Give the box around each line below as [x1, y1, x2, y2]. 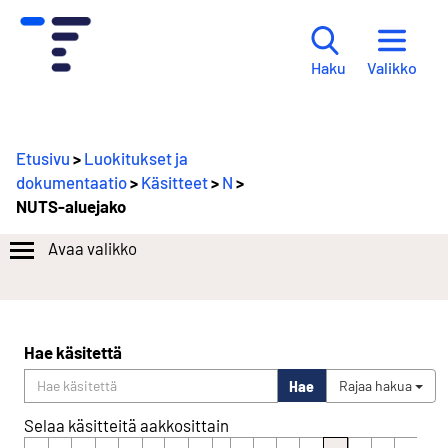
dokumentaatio [16, 171, 127, 192]
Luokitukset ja [84, 147, 188, 168]
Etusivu [16, 147, 70, 168]
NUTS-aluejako [16, 195, 126, 216]
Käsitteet [141, 171, 208, 192]
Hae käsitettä [24, 341, 122, 362]
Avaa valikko [48, 237, 137, 258]
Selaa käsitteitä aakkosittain [24, 414, 229, 435]
